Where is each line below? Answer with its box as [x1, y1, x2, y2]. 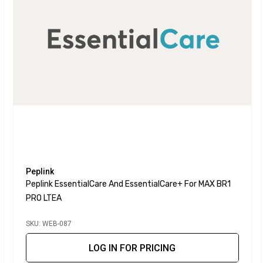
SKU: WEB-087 [25, 220, 72, 228]
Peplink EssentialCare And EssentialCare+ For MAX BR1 [25, 179, 231, 190]
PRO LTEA [25, 193, 62, 204]
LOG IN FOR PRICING [89, 242, 176, 254]
